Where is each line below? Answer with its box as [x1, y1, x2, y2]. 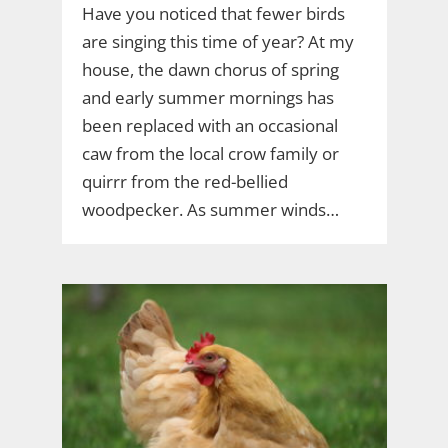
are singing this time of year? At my [81, 30, 354, 54]
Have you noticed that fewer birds [81, 2, 345, 26]
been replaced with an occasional [81, 114, 338, 138]
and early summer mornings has [81, 86, 334, 110]
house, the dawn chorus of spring [81, 58, 339, 82]
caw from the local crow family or [81, 142, 339, 166]
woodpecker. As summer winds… [81, 198, 339, 222]
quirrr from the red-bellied [81, 170, 288, 194]
